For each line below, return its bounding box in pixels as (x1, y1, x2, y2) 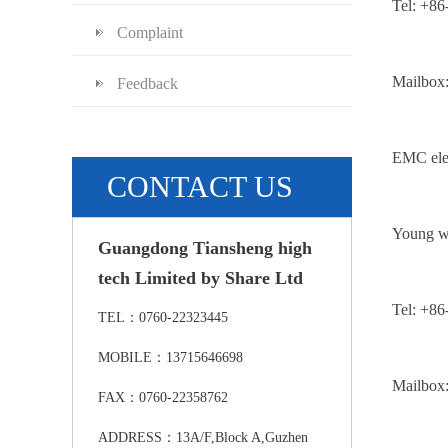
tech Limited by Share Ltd (98, 268, 303, 288)
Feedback (117, 75, 178, 92)
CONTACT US (107, 170, 293, 203)
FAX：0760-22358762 (98, 390, 228, 405)
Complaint (117, 24, 183, 41)
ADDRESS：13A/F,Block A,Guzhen (98, 430, 308, 445)
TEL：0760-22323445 (98, 310, 228, 325)
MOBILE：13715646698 (98, 350, 243, 365)
